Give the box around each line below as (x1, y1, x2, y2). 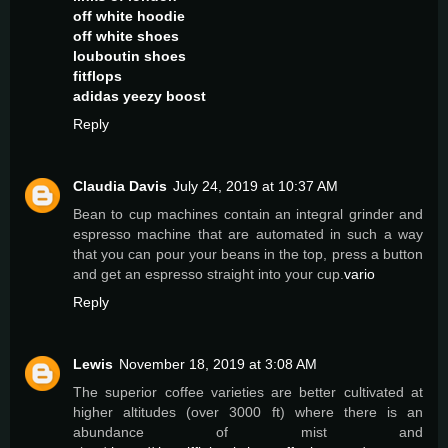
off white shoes (73, 27, 179, 44)
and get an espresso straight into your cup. (73, 265, 344, 282)
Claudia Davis (73, 177, 167, 194)
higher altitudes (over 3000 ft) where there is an (73, 403, 423, 420)
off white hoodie (73, 7, 185, 24)
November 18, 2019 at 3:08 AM (119, 355, 317, 372)
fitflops (73, 67, 122, 84)
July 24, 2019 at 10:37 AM (173, 177, 338, 194)
